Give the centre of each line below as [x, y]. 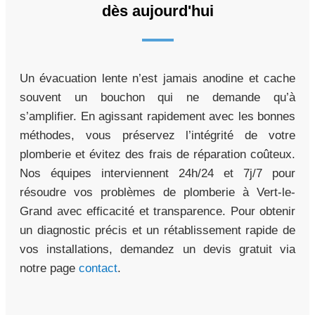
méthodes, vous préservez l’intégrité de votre [157, 136]
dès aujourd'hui [157, 11]
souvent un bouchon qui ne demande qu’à [157, 98]
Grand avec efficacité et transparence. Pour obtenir [157, 212]
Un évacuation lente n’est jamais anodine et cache [157, 79]
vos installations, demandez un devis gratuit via [157, 250]
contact [98, 269]
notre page [49, 269]
